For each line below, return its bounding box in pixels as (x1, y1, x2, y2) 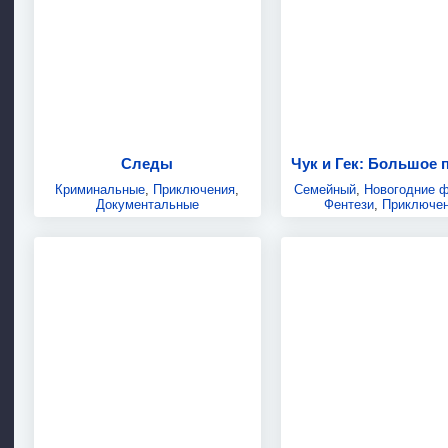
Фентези (323, 196, 374, 212)
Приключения (153, 181, 236, 197)
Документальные (95, 196, 199, 212)
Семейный (293, 181, 356, 197)
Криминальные (55, 181, 146, 197)
